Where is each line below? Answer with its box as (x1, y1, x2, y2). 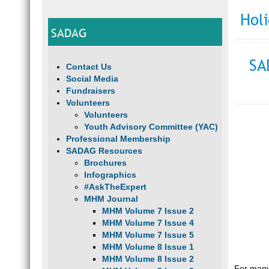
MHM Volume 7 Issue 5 (102, 230, 194, 240)
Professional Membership (66, 134, 171, 144)
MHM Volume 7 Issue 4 (102, 218, 194, 228)
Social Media (66, 74, 118, 83)
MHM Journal (84, 194, 138, 204)
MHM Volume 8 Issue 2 (102, 254, 194, 264)
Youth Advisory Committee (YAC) (84, 122, 218, 131)
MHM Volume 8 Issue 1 (102, 242, 194, 252)
